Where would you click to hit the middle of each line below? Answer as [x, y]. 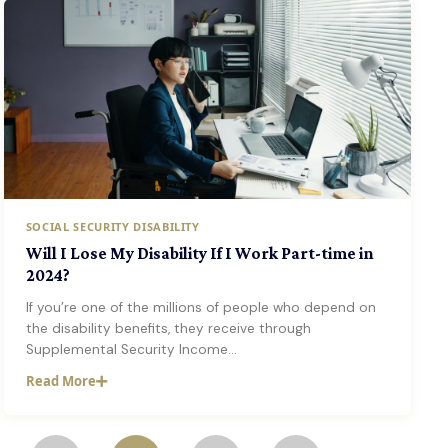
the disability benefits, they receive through [168, 328]
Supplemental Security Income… [131, 349]
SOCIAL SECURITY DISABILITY [112, 226]
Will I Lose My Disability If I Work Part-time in [199, 253]
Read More [60, 381]
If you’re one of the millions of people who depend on [200, 307]
